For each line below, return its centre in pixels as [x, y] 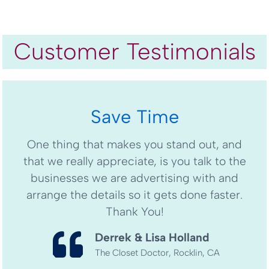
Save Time [134, 117]
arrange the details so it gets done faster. [134, 195]
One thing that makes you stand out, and [134, 144]
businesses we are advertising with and [134, 178]
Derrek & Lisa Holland [152, 237]
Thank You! [134, 211]
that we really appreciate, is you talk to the [134, 161]
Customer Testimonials [134, 52]
